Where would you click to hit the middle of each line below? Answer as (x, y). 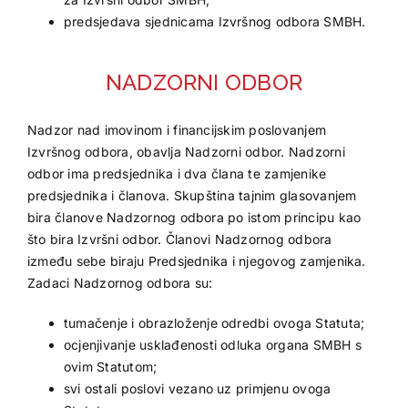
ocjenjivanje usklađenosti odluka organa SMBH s (213, 344)
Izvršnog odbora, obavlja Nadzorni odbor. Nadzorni (186, 151)
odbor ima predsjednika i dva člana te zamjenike (177, 173)
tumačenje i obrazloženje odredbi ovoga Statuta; (214, 322)
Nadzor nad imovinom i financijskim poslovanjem (177, 129)
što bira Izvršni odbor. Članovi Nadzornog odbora (179, 239)
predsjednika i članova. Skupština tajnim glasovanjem (192, 195)
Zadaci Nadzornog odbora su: (120, 282)
